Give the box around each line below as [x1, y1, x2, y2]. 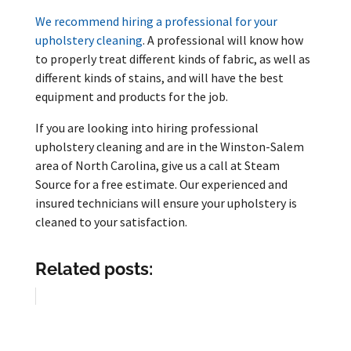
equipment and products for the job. [34, 89, 228, 105]
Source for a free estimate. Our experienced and [34, 176, 288, 193]
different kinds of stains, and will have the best [34, 70, 284, 86]
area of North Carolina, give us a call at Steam [34, 157, 280, 174]
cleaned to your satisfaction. [34, 214, 187, 230]
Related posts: [34, 259, 153, 280]
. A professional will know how [142, 32, 303, 49]
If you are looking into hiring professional [34, 120, 259, 136]
